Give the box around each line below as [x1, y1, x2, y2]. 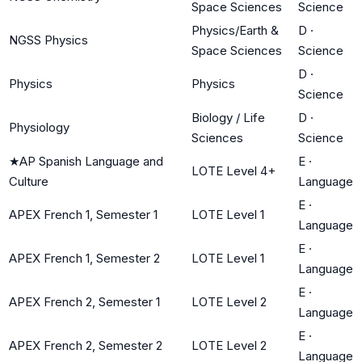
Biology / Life [192, 109, 265, 125]
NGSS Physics [9, 32, 88, 48]
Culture [9, 173, 48, 189]
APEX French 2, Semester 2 [9, 337, 162, 353]
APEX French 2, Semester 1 [9, 293, 160, 309]
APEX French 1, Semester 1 [9, 206, 158, 222]
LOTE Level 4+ [192, 162, 276, 179]
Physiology [9, 119, 69, 135]
